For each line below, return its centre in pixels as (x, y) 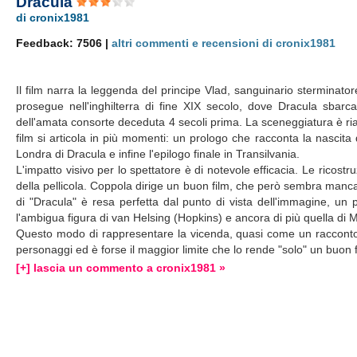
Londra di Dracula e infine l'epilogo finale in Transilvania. (158, 154)
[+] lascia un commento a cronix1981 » (121, 268)
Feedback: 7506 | (64, 43)
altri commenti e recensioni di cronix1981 (224, 43)
